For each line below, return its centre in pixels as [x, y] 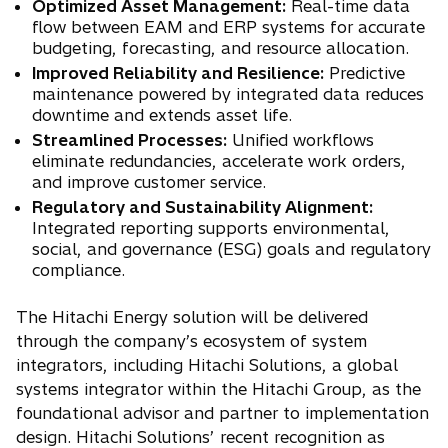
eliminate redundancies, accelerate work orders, [219, 161]
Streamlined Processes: [129, 140]
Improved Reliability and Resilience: [178, 73]
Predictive [364, 73]
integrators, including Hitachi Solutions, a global [207, 365]
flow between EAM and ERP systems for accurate [228, 27]
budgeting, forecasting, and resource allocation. [220, 48]
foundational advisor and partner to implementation [222, 413]
